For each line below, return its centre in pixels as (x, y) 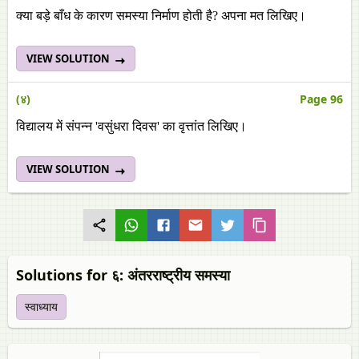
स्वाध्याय (41, 307)
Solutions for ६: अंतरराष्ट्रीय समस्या (123, 275)
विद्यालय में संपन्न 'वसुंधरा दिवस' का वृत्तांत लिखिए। (131, 126)
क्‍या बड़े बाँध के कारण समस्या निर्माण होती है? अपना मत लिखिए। (161, 16)
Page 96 (321, 99)
